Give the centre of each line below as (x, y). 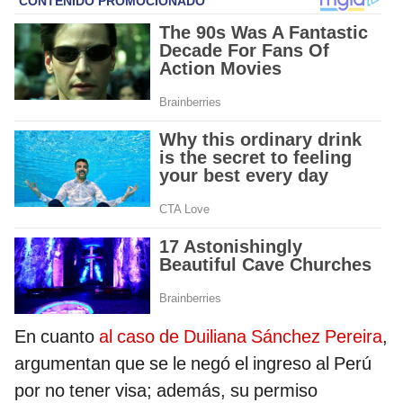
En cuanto (57, 337)
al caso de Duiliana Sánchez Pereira (241, 337)
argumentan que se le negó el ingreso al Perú (193, 364)
